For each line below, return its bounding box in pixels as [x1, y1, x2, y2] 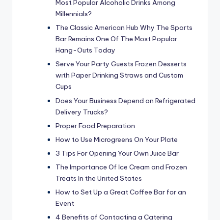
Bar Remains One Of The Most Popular [55, 34, 177, 44]
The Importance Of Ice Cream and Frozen [55, 162, 187, 171]
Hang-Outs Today [55, 46, 115, 55]
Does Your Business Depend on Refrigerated [55, 96, 195, 105]
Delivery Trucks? [55, 107, 108, 116]
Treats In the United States [55, 173, 142, 183]
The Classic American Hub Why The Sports [55, 23, 192, 32]
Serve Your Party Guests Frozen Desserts [55, 59, 187, 69]
